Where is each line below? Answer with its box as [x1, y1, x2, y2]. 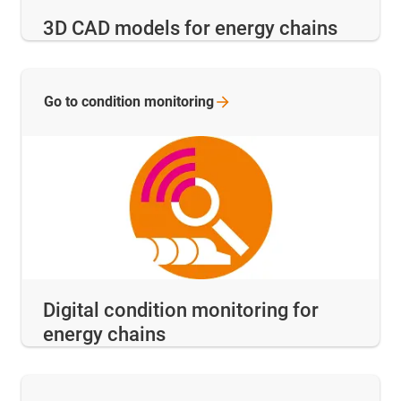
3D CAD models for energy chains [43, 17, 337, 40]
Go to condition [44, 93, 144, 111]
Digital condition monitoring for [43, 298, 319, 321]
